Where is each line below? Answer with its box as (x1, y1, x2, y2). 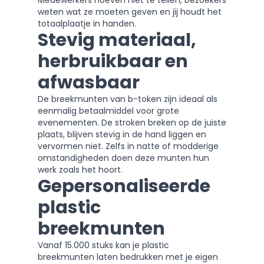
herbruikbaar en (38, 49, 188, 74)
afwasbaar (38, 70, 140, 95)
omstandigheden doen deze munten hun (38, 152, 209, 164)
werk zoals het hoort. (38, 164, 123, 176)
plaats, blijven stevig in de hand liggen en (38, 128, 206, 140)
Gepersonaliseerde (38, 174, 210, 199)
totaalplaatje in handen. (38, 18, 136, 29)
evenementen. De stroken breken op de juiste (38, 117, 226, 128)
